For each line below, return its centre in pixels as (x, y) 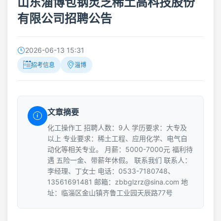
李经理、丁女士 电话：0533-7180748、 (111, 171)
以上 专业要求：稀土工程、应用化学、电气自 (117, 138)
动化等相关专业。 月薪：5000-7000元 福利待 (120, 149)
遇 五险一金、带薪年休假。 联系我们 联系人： (119, 160)
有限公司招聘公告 (65, 18)
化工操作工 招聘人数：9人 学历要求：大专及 (117, 127)
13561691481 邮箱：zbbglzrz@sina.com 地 (118, 182)
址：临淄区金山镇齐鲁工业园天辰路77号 (110, 192)
